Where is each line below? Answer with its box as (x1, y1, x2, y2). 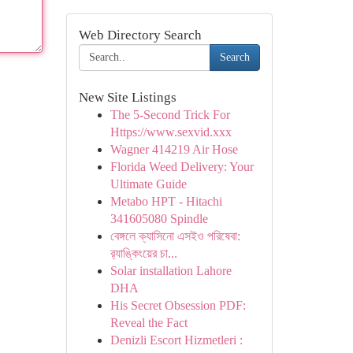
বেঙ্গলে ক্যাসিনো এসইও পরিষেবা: (110, 229, 240, 243)
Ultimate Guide (110, 177, 187, 191)
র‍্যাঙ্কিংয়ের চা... (110, 247, 177, 260)
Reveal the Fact (110, 316, 188, 329)
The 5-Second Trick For (110, 108, 230, 121)
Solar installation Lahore (110, 264, 232, 277)
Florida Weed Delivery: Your (110, 160, 254, 173)
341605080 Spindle (110, 212, 208, 225)
